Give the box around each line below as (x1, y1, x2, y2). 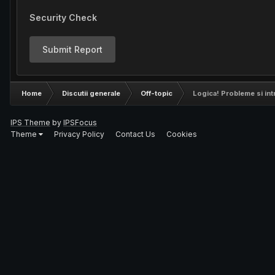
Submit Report (42, 44, 103, 55)
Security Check (29, 12, 97, 23)
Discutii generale (62, 89, 120, 98)
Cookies (166, 129, 197, 139)
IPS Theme (10, 118, 50, 127)
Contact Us (115, 129, 155, 139)
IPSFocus (63, 118, 97, 127)
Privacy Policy (54, 129, 104, 139)
